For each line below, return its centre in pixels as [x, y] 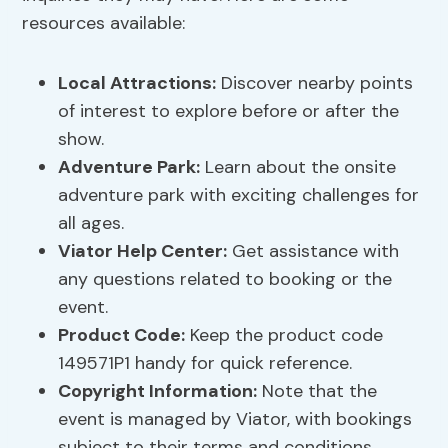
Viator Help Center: [143, 251]
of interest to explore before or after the [229, 111]
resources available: [104, 23]
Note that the [317, 391]
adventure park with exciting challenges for [239, 195]
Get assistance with [313, 251]
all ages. [91, 223]
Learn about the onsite [298, 167]
